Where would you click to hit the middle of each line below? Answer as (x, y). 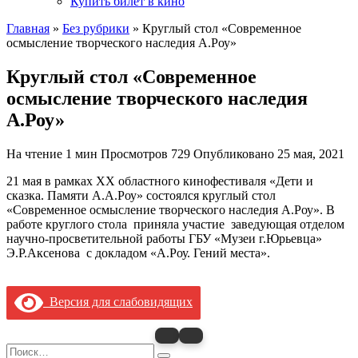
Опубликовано (234, 154)
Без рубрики (96, 29)
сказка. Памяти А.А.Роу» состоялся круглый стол (141, 196)
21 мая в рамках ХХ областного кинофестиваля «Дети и (160, 181)
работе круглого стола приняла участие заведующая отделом (175, 225)
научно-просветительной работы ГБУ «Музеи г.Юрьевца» (166, 239)
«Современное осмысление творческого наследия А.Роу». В (171, 210)
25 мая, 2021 (311, 154)
